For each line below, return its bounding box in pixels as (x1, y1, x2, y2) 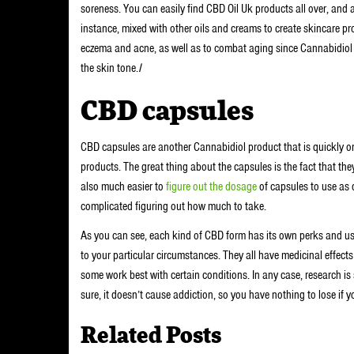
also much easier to (81, 178, 166, 194)
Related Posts (81, 326, 221, 348)
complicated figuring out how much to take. (81, 198, 269, 214)
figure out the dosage (166, 178, 257, 194)
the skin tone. (81, 60, 138, 76)
